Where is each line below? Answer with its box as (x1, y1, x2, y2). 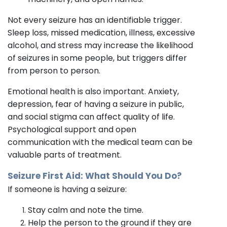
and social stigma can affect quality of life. (8, 110, 175, 123)
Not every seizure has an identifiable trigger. (8, 14, 182, 26)
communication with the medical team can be (8, 136, 193, 148)
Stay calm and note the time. (28, 204, 143, 216)
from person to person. (8, 64, 100, 77)
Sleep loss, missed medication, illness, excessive (8, 26, 195, 39)
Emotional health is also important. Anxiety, (8, 85, 179, 97)
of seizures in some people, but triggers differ (8, 52, 187, 64)
